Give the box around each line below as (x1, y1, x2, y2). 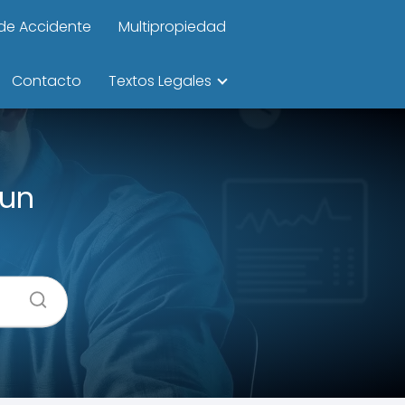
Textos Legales (108, 71, 212, 91)
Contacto (12, 71, 81, 91)
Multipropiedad (118, 16, 226, 37)
